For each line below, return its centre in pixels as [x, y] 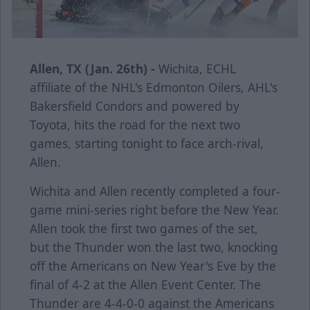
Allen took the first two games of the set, [144, 229]
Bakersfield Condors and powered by [135, 106]
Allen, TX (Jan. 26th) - [92, 69]
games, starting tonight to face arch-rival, [147, 144]
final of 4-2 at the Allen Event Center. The [145, 285]
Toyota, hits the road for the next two [135, 125]
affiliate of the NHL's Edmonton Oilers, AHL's [154, 88]
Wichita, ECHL [195, 69]
